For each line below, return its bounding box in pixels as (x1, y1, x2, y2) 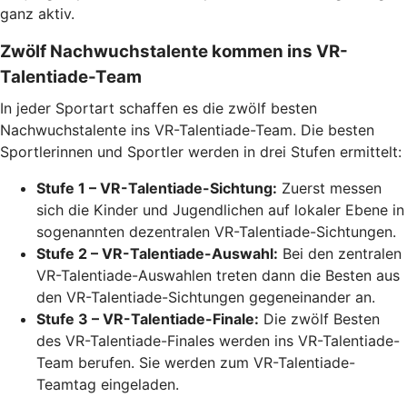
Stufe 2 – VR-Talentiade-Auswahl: (36, 243, 278, 263)
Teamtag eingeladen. (36, 374, 179, 393)
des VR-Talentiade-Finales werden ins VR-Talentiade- (36, 331, 400, 350)
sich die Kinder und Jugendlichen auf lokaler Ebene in (36, 200, 404, 219)
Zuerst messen (277, 178, 382, 197)
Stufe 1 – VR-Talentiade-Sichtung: (36, 178, 277, 197)
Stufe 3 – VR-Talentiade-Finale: (36, 309, 259, 328)
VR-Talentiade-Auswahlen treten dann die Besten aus (36, 265, 400, 284)
